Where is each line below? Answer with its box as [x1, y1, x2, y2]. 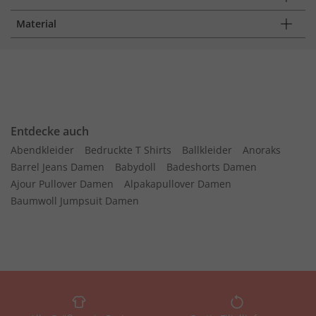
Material [16, 17, 56, 30]
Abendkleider [11, 143, 74, 157]
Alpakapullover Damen [124, 177, 231, 190]
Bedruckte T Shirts [85, 143, 171, 157]
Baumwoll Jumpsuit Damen [11, 194, 139, 207]
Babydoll [115, 160, 156, 174]
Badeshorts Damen [166, 160, 257, 174]
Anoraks [243, 143, 281, 157]
